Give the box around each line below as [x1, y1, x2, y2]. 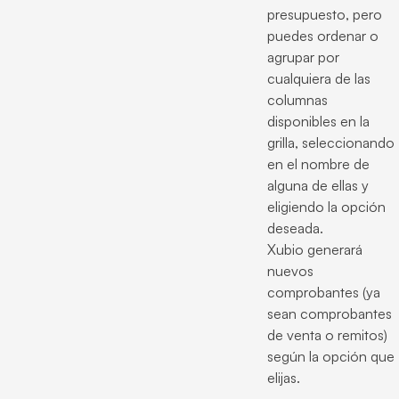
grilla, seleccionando [267, 133, 395, 151]
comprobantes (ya [267, 282, 380, 301]
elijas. [267, 368, 300, 387]
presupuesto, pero [267, 4, 382, 23]
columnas [267, 90, 328, 109]
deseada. [267, 218, 323, 237]
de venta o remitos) [267, 325, 387, 344]
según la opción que [267, 346, 395, 365]
